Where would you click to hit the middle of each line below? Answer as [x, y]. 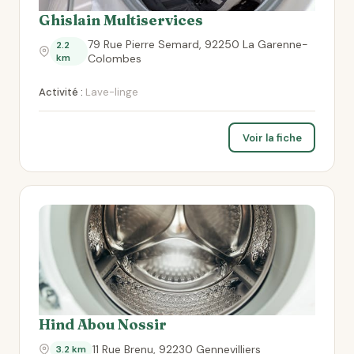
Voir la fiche [272, 137]
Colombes [114, 58]
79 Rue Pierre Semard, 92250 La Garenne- [198, 44]
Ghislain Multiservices [121, 20]
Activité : [61, 92]
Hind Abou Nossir [103, 324]
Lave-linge [111, 92]
